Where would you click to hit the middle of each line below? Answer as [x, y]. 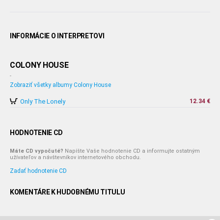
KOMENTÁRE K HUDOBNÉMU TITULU [68, 192]
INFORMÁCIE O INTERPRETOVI [57, 36]
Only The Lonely [43, 101]
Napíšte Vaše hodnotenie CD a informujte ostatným [132, 151]
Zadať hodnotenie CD [38, 171]
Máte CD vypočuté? [37, 151]
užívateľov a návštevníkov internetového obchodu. [75, 157]
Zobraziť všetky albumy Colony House [60, 85]
